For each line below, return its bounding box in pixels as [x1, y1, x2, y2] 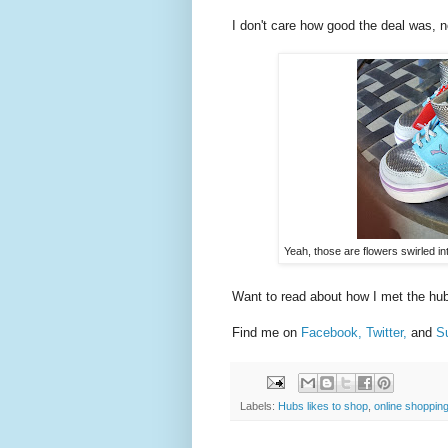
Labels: [240, 399, 278, 412]
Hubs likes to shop [278, 399, 368, 412]
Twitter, [366, 325, 407, 341]
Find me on [232, 325, 301, 341]
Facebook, [301, 325, 362, 341]
